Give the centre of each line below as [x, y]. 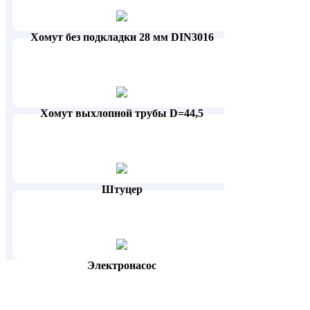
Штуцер [122, 190]
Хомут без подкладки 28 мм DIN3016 [122, 37]
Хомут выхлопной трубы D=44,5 [122, 113]
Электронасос [122, 266]
